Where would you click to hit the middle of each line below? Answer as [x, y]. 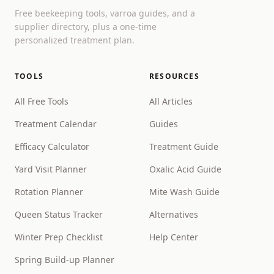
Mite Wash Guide [184, 192]
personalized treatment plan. [75, 40]
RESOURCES [174, 76]
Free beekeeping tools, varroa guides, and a [105, 13]
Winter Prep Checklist [59, 237]
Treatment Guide [184, 146]
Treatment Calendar [56, 124]
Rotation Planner [49, 192]
